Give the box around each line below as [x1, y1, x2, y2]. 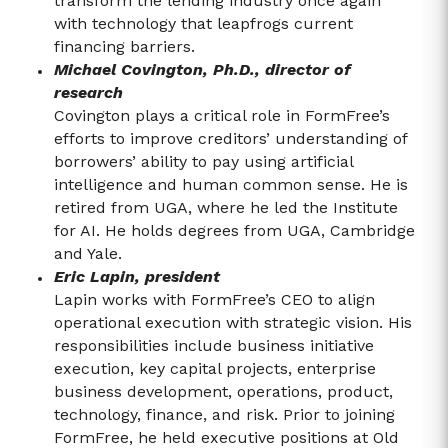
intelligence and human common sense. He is [54, 175, 408, 195]
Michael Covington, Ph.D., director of [54, 60, 351, 80]
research [54, 83, 123, 103]
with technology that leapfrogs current [54, 14, 353, 34]
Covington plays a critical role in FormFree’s [54, 106, 390, 126]
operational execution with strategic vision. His [54, 313, 412, 333]
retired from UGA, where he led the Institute [54, 198, 398, 218]
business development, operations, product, [54, 382, 393, 402]
